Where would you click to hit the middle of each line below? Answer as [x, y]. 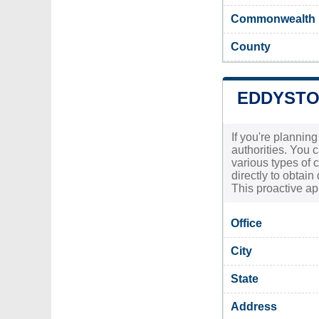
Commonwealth [273, 19]
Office [246, 223]
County [251, 46]
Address [254, 306]
